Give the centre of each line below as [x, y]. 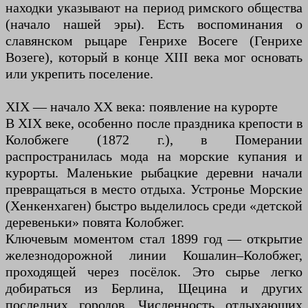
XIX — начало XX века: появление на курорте [142, 106]
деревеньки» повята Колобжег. [95, 222]
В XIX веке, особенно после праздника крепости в [154, 123]
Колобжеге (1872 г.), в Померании [154, 139]
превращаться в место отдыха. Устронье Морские [154, 189]
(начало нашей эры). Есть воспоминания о [154, 24]
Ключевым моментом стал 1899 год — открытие [154, 238]
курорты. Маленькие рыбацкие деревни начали [154, 172]
